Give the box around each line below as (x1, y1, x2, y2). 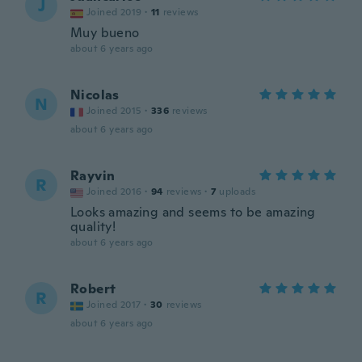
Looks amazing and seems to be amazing (70, 204, 316, 221)
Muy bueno (70, 24, 140, 41)
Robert (70, 280, 116, 297)
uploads (219, 185, 256, 198)
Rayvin (70, 167, 116, 184)
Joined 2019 (86, 6, 142, 19)
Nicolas (70, 86, 120, 103)
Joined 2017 (86, 298, 141, 311)
